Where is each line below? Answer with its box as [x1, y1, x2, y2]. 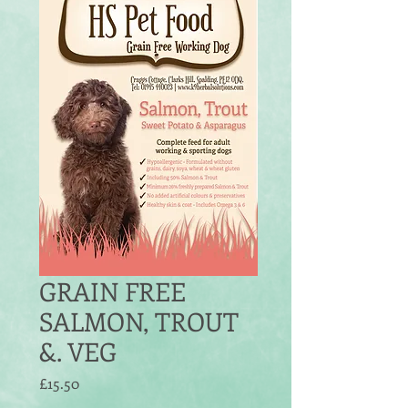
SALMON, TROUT [39, 304, 239, 338]
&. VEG [39, 334, 117, 368]
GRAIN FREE [39, 274, 186, 308]
